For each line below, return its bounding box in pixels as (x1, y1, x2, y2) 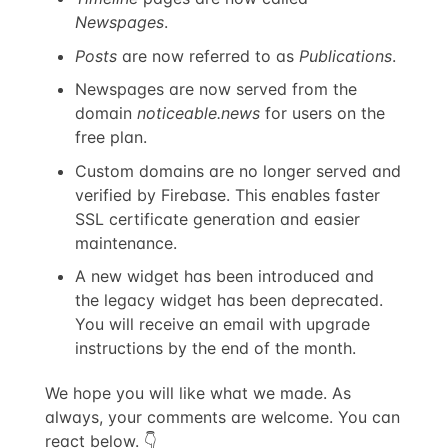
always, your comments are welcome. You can (45, 407, 401, 428)
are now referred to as (117, 45, 300, 66)
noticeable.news (137, 103, 261, 124)
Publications (299, 45, 393, 66)
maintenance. (75, 232, 178, 253)
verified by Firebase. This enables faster (75, 184, 381, 205)
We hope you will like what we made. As (45, 383, 352, 404)
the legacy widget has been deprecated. (75, 290, 384, 311)
